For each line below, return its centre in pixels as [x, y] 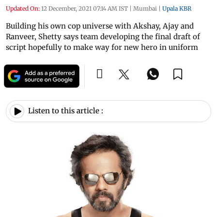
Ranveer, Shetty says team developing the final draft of [103, 36]
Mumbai [145, 8]
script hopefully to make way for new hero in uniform [102, 47]
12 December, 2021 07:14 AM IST [85, 8]
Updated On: [23, 8]
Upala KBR [177, 8]
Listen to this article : [66, 111]
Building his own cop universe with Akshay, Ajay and [100, 26]
